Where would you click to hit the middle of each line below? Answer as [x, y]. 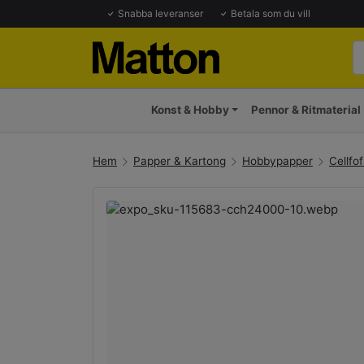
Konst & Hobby [190, 110]
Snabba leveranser [160, 13]
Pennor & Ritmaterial [306, 110]
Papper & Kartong [180, 161]
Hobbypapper [277, 161]
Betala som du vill [269, 13]
